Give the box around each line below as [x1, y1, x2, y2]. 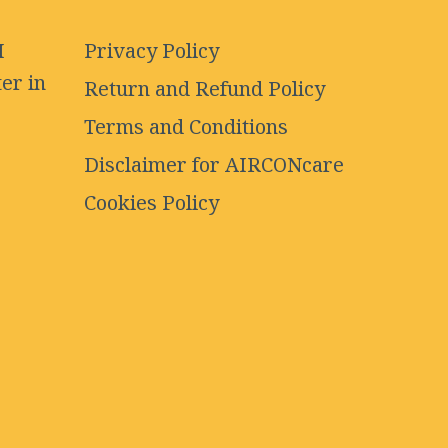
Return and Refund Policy [83, 74, 325, 106]
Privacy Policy [83, 36, 219, 68]
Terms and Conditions [83, 112, 288, 144]
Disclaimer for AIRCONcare [83, 150, 344, 182]
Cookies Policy [83, 188, 219, 220]
